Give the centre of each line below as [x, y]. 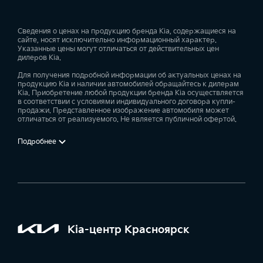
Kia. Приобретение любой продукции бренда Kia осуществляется [131, 93]
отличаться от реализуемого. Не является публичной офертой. [127, 120]
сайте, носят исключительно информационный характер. [117, 41]
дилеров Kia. [39, 58]
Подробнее [37, 141]
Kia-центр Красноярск [129, 230]
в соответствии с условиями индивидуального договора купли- [127, 102]
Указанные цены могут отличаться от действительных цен [118, 49]
